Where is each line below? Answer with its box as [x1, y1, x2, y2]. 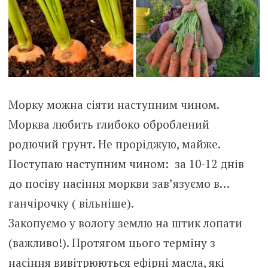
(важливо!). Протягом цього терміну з [8, 234, 215, 250]
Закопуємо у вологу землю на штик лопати [8, 215, 242, 230]
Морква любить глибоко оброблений [8, 116, 209, 132]
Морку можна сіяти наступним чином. [8, 96, 220, 112]
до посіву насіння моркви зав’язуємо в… [8, 175, 230, 191]
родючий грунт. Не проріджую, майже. [8, 136, 220, 151]
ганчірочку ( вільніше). [8, 195, 134, 211]
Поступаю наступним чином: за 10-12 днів [8, 156, 244, 171]
